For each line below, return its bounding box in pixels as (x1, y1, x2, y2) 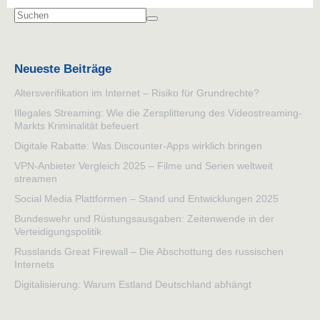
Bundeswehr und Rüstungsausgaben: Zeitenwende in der (14, 213, 274, 225)
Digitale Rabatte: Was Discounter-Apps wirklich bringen (14, 140, 262, 152)
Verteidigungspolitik (14, 226, 101, 238)
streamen (14, 173, 57, 185)
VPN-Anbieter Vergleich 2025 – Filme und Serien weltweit (14, 160, 273, 172)
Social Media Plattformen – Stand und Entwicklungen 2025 (14, 193, 279, 205)
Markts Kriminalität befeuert (14, 120, 139, 132)
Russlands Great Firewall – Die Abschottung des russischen (14, 246, 284, 258)
